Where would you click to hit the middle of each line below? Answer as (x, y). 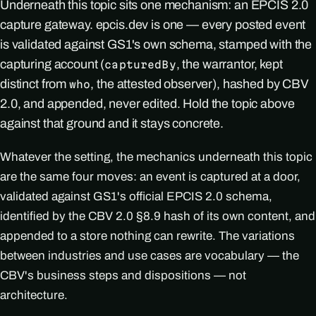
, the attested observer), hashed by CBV (200, 84)
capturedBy (140, 64)
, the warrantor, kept (229, 64)
